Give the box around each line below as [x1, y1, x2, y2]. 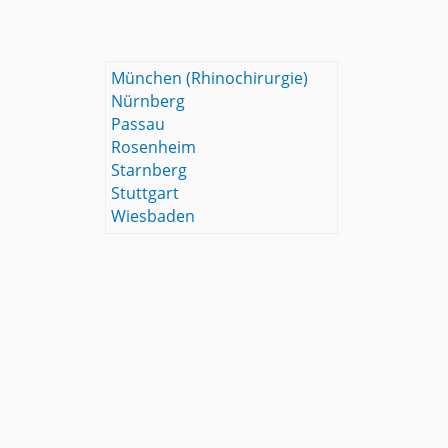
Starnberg [110, 159, 187, 181]
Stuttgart [110, 182, 179, 204]
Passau [110, 113, 165, 135]
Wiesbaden [110, 205, 195, 227]
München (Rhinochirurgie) [110, 67, 308, 89]
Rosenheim [110, 136, 196, 158]
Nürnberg [110, 90, 185, 112]
